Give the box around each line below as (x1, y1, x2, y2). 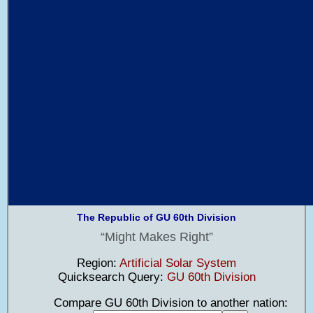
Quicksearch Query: (57, 270, 167, 284)
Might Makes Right (104, 229, 209, 244)
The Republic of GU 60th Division (77, 212, 236, 224)
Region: (77, 256, 119, 270)
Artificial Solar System (119, 256, 236, 270)
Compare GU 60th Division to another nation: (25, 296, 288, 310)
